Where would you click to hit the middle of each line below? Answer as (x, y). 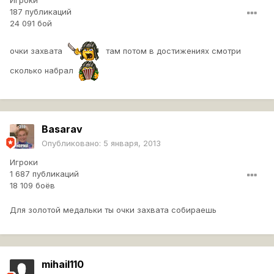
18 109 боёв (32, 186)
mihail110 (63, 265)
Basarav (62, 129)
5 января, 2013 (132, 143)
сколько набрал (44, 70)
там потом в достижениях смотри (171, 50)
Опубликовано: (72, 143)
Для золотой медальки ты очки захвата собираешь (113, 210)
